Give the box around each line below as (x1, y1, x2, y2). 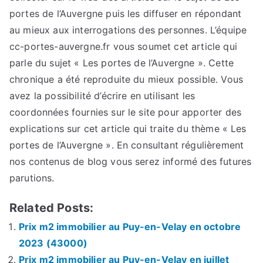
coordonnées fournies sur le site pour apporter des (9, 106, 242, 118)
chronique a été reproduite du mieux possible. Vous (9, 73, 244, 85)
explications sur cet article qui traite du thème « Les (9, 122, 247, 134)
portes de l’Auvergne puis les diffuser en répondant (9, 7, 242, 19)
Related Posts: (9, 200, 94, 215)
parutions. (9, 171, 55, 184)
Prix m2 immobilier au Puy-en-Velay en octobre (19, 220, 241, 232)
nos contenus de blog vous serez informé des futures (9, 155, 252, 167)
